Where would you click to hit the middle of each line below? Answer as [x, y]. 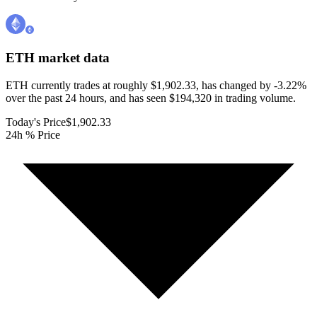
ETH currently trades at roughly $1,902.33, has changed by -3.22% [156, 85]
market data [72, 58]
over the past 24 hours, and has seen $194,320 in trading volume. [151, 98]
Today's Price [36, 122]
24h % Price [33, 134]
